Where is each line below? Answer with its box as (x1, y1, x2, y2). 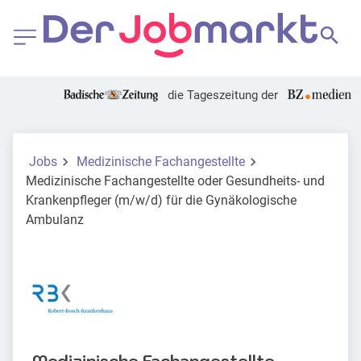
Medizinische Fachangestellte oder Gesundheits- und (26, 173, 325, 189)
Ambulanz (26, 212, 84, 228)
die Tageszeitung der (167, 88, 278, 103)
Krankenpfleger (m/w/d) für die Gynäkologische (26, 193, 297, 209)
